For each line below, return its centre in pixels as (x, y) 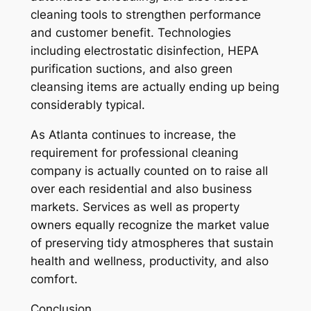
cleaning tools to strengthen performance (145, 15)
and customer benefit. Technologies (131, 33)
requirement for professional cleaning (134, 153)
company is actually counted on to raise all (149, 171)
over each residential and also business (141, 189)
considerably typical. (87, 105)
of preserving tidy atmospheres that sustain (152, 243)
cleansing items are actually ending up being (154, 87)
